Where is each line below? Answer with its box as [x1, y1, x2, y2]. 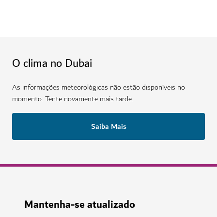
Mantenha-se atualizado [24, 196, 135, 214]
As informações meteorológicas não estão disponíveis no [12, 81, 185, 94]
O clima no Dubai [12, 54, 92, 73]
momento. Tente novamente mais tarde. [12, 93, 133, 106]
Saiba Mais [91, 120, 126, 133]
